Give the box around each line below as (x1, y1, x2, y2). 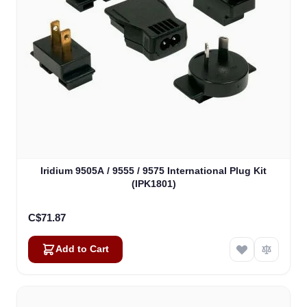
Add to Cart (56, 243, 109, 254)
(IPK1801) (131, 177, 176, 189)
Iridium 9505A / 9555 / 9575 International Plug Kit (40, 164, 267, 176)
